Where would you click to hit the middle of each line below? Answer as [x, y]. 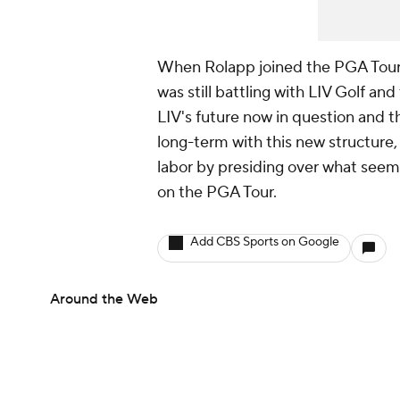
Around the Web [104, 300]
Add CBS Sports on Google [265, 242]
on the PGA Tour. [219, 193]
